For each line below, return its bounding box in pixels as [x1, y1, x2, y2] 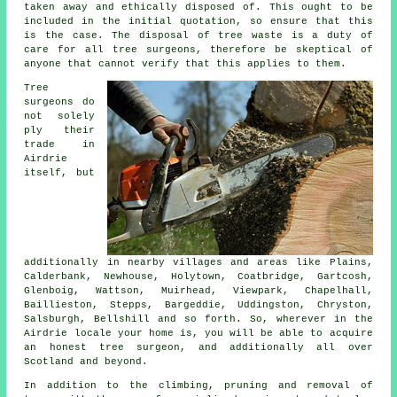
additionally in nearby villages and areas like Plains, [24, 256, 373, 268]
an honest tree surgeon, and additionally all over [24, 341, 373, 353]
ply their [24, 124, 95, 136]
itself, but [24, 167, 95, 178]
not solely [24, 110, 95, 121]
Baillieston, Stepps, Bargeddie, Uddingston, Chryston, [24, 299, 373, 310]
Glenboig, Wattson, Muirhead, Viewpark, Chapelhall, [24, 284, 373, 296]
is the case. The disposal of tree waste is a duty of [24, 29, 373, 41]
